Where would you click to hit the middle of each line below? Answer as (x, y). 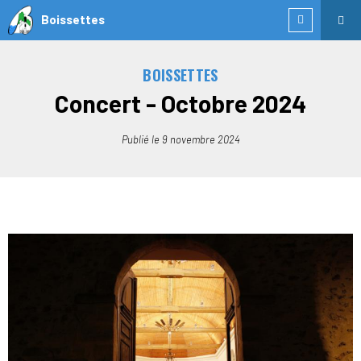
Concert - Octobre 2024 (180, 103)
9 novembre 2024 (201, 139)
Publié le (141, 139)
